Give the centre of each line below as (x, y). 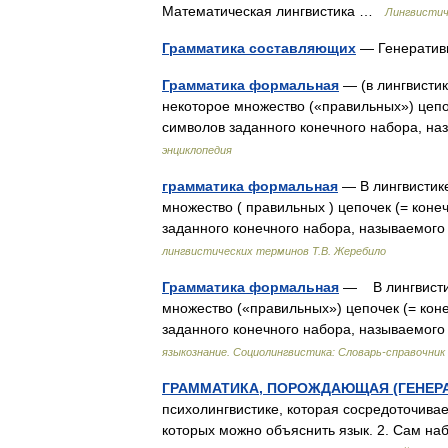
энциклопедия (197, 150)
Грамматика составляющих (259, 48)
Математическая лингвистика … (273, 11)
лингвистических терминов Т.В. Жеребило (274, 251)
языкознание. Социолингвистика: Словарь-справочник (303, 352)
